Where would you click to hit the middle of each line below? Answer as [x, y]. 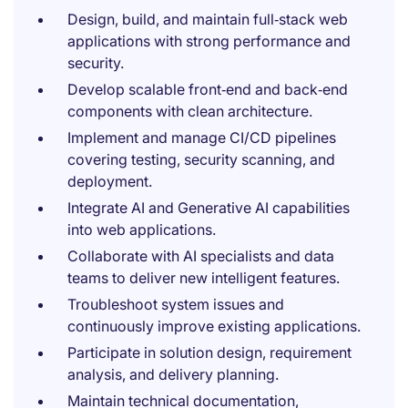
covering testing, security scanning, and [201, 159]
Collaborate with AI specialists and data [201, 256]
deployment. [110, 181]
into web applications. [142, 229]
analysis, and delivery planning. [173, 374]
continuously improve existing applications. [214, 326]
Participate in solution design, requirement [209, 352]
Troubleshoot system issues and [176, 304]
